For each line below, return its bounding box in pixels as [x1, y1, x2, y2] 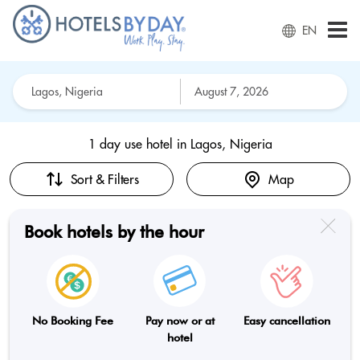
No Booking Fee [32, 314, 114, 327]
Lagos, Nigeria [190, 136, 272, 152]
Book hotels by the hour [24, 222, 204, 242]
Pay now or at [145, 314, 215, 327]
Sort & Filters [70, 171, 139, 187]
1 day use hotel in [88, 136, 190, 152]
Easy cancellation [243, 314, 331, 327]
